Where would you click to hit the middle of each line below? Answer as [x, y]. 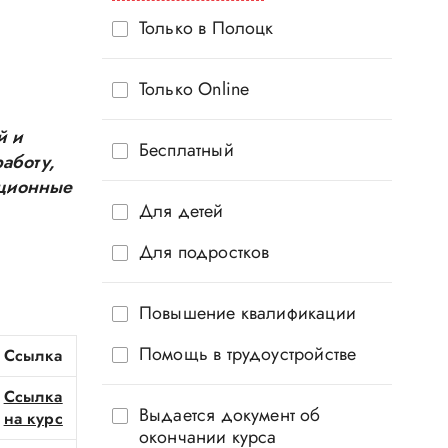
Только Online [194, 89]
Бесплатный [186, 150]
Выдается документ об [229, 415]
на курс [33, 418]
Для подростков [204, 252]
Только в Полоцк [206, 28]
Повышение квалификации [247, 313]
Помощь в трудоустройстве [247, 354]
